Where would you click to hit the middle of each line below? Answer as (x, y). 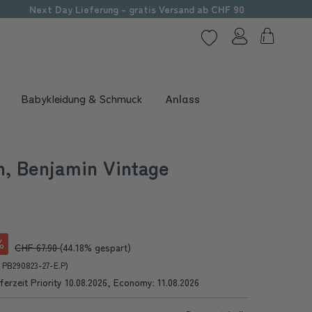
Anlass (182, 99)
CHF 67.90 (37, 247)
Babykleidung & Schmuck (82, 98)
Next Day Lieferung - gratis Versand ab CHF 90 (136, 9)
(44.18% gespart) (95, 247)
